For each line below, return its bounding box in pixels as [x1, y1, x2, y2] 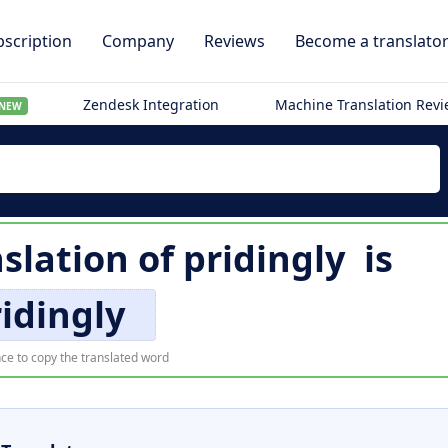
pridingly [183, 234, 345, 283]
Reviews [204, 30, 265, 52]
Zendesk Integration [83, 95, 220, 114]
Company [102, 30, 174, 52]
